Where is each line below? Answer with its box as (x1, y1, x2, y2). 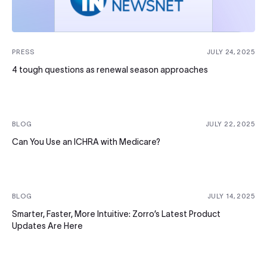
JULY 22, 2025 (205, 120, 255, 128)
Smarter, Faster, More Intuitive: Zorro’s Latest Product (12, 209, 221, 219)
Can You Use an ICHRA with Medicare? (12, 137, 160, 147)
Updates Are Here (12, 221, 83, 231)
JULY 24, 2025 (206, 48, 255, 56)
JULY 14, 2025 (207, 193, 255, 200)
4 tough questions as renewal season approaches (12, 65, 208, 75)
